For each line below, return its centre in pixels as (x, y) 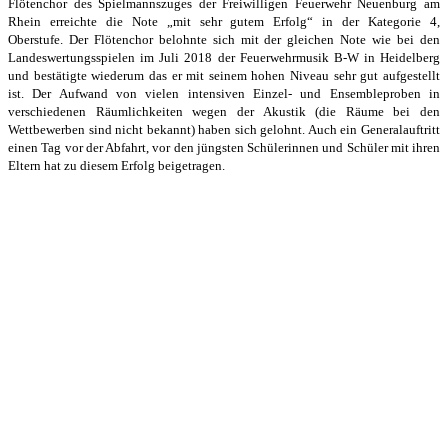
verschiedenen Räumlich (78, 111)
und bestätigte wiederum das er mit (108, 75)
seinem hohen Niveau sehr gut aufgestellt (324, 75)
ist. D (25, 93)
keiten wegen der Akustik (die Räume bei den (294, 111)
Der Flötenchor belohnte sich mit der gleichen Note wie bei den (254, 39)
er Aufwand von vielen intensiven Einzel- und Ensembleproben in (241, 93)
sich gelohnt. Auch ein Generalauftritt (337, 129)
